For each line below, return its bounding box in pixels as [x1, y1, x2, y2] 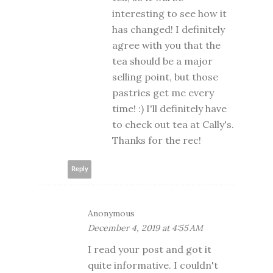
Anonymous [88, 207, 135, 219]
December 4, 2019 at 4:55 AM [88, 222, 203, 233]
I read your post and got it [88, 243, 211, 255]
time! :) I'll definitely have [112, 102, 227, 115]
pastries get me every [112, 86, 214, 99]
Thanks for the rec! [112, 133, 201, 146]
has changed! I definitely [112, 23, 225, 35]
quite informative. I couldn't [88, 258, 218, 271]
